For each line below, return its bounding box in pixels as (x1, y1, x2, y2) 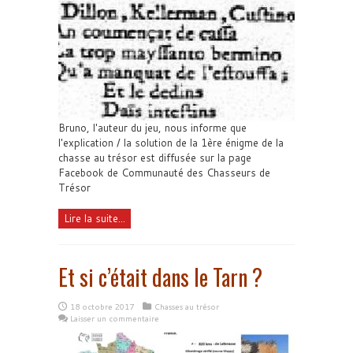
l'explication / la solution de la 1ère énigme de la (58, 135, 284, 150)
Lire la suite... (64, 210, 125, 225)
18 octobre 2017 (70, 300, 134, 312)
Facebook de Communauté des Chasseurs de (58, 165, 270, 180)
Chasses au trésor (154, 300, 219, 312)
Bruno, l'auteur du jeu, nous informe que (58, 120, 247, 135)
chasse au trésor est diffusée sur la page (58, 150, 251, 165)
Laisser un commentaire (70, 312, 159, 324)
